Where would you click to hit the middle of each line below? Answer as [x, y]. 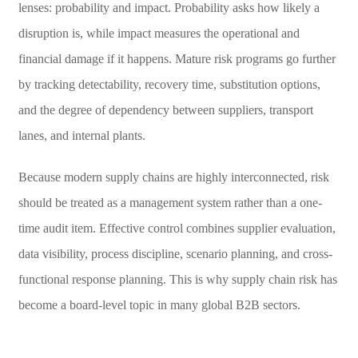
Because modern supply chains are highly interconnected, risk [173, 177]
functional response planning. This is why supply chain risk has [177, 279]
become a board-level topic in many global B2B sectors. [159, 304]
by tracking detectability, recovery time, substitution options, [169, 84]
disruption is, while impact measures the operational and [159, 33]
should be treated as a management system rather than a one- [170, 202]
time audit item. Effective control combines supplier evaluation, [177, 228]
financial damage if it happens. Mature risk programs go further [177, 58]
